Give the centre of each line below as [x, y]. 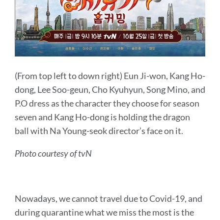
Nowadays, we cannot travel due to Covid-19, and [109, 199]
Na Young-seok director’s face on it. [116, 131]
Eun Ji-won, [145, 76]
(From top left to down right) [69, 76]
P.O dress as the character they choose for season [107, 103]
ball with [32, 131]
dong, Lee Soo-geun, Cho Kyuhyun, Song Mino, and [110, 90]
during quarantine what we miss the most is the [104, 212]
